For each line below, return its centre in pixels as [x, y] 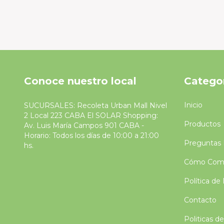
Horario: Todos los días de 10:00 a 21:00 [91, 135]
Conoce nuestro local [80, 81]
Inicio [193, 105]
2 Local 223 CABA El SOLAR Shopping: [91, 115]
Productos [202, 124]
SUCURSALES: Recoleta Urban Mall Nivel [95, 105]
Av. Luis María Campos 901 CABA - [84, 125]
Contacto [200, 200]
